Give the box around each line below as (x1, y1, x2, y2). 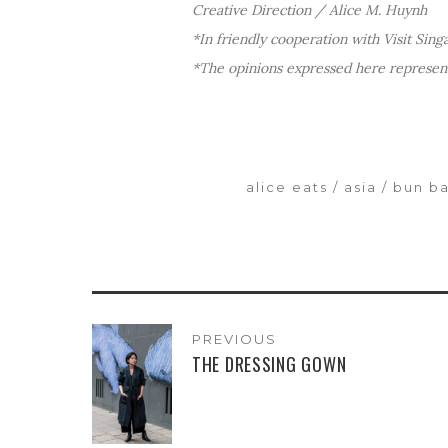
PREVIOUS (192, 330, 277, 347)
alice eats (246, 178, 328, 195)
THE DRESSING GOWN (192, 350, 347, 377)
